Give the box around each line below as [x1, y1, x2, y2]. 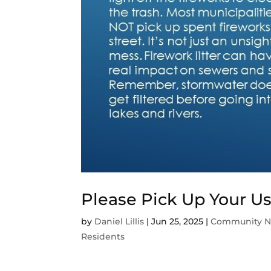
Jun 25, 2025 [151, 216, 204, 227]
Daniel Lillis [94, 216, 145, 227]
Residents [81, 231, 125, 243]
